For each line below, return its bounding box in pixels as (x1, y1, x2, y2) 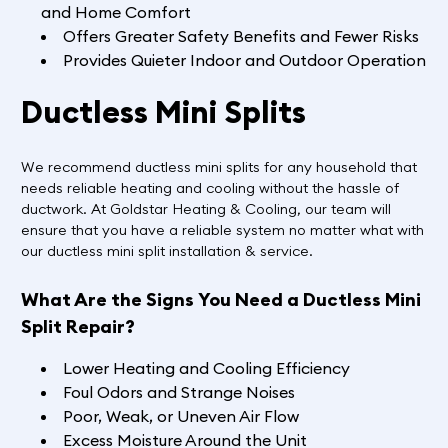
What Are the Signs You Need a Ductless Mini (20, 288, 421, 312)
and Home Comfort (40, 2, 191, 23)
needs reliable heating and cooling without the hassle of (20, 178, 399, 197)
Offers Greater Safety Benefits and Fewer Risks (62, 26, 419, 47)
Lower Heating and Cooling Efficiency (62, 358, 350, 379)
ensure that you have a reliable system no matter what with (20, 220, 424, 239)
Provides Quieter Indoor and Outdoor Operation (62, 50, 426, 71)
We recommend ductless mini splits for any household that (20, 157, 417, 176)
